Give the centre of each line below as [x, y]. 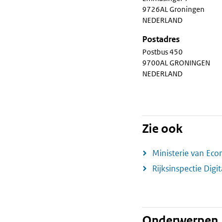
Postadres [161, 39]
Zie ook [163, 129]
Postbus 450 [163, 52]
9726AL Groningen [173, 9]
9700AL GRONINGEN [176, 63]
